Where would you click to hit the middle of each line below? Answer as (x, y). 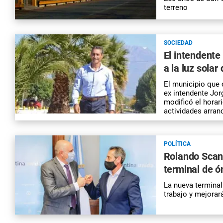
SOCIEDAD (178, 43)
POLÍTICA (177, 144)
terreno (175, 8)
